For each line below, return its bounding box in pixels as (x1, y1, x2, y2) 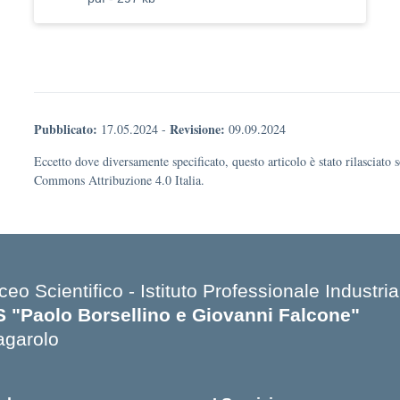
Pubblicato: (34, 120, 97, 138)
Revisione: (170, 120, 225, 138)
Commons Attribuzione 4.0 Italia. (34, 171, 204, 188)
